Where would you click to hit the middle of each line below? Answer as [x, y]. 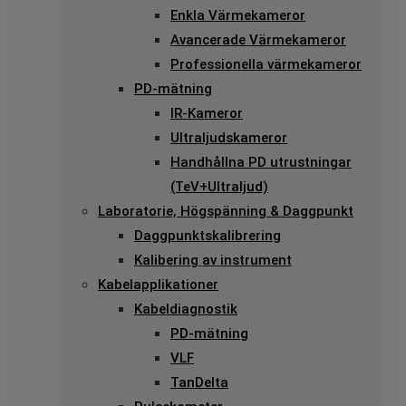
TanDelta [199, 382]
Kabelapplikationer [158, 284]
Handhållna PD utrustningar [261, 162]
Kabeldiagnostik [186, 309]
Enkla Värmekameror [238, 15]
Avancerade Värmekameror [258, 39]
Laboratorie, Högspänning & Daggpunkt [226, 211]
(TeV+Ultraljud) [219, 186]
